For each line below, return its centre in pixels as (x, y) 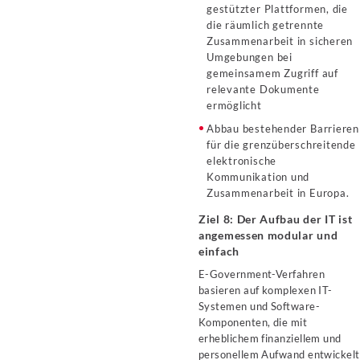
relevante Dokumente (263, 89)
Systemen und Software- (260, 306)
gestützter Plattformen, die (278, 9)
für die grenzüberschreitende (281, 145)
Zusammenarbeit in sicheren (280, 41)
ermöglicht (234, 105)
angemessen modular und (268, 235)
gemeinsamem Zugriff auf (272, 73)
